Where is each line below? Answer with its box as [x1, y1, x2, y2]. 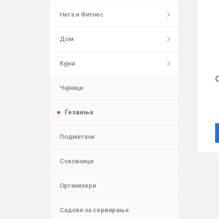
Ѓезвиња [64, 109, 93, 116]
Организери [59, 182, 96, 190]
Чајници [59, 84, 83, 92]
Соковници [59, 157, 93, 165]
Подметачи [59, 133, 94, 141]
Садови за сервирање [59, 206, 129, 214]
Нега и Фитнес [59, 11, 104, 19]
